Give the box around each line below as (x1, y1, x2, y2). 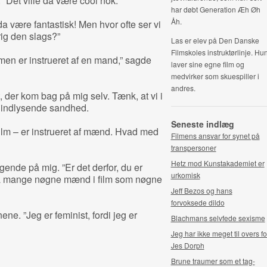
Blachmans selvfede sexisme (170, 213, 265, 223)
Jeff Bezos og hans (170, 185, 232, 195)
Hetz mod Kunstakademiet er (170, 158, 265, 168)
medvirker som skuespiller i (170, 71, 259, 81)
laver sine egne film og (170, 59, 244, 69)
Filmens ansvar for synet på (170, 131, 260, 141)
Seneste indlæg (170, 118, 234, 130)
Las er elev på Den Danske (170, 35, 259, 45)
